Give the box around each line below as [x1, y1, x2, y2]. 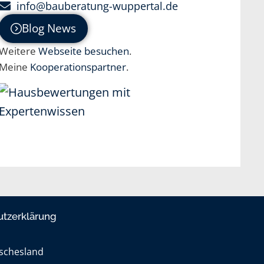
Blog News [22, 20, 77, 36]
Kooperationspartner [30, 60, 127, 74]
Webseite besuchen [38, 44, 130, 58]
